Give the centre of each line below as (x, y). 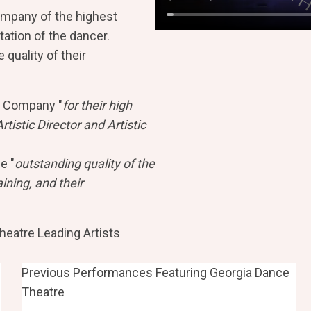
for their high (97, 105)
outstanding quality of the (85, 163)
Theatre (43, 292)
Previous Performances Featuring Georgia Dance (155, 272)
